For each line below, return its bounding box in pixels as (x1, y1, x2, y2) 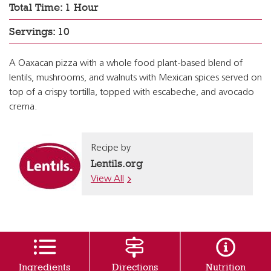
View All (91, 174, 124, 184)
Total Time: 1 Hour (9, 1, 99, 13)
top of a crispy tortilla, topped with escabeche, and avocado (9, 88, 254, 97)
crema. (9, 102, 38, 112)
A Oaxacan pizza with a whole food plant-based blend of (9, 59, 243, 68)
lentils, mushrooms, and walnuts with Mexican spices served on (9, 73, 262, 83)
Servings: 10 (9, 25, 70, 38)
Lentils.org (91, 157, 143, 169)
